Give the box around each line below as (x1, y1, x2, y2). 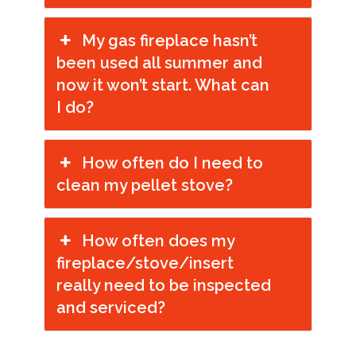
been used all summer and (56, 53, 262, 72)
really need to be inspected (56, 276, 271, 295)
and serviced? (56, 298, 165, 317)
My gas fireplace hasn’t (82, 31, 258, 50)
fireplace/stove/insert (56, 253, 234, 273)
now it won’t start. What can (56, 75, 269, 95)
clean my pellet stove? (56, 176, 233, 195)
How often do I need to (82, 153, 264, 172)
